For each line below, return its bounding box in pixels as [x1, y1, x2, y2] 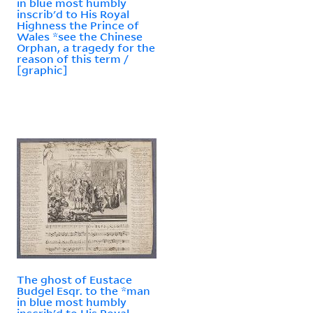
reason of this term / [17, 51, 129, 66]
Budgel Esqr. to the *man [17, 283, 150, 298]
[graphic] [17, 62, 68, 77]
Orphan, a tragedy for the [17, 40, 155, 54]
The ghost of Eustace [17, 272, 132, 286]
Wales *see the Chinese [17, 29, 143, 43]
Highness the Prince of [17, 17, 139, 32]
